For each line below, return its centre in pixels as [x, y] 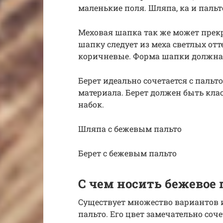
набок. [91, 104]
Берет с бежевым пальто [127, 153]
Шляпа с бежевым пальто [130, 128]
